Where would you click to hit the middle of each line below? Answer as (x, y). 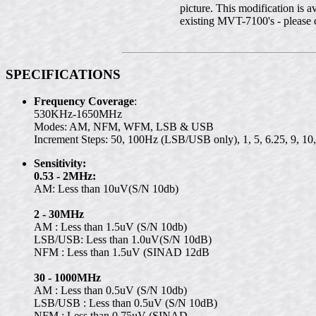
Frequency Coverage (84, 102)
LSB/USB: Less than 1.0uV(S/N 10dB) (123, 240)
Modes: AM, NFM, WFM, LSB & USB (124, 127)
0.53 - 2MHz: (65, 176)
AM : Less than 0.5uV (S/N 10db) (110, 291)
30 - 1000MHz (67, 278)
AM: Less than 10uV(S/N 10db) (106, 189)
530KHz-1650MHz (78, 114)
